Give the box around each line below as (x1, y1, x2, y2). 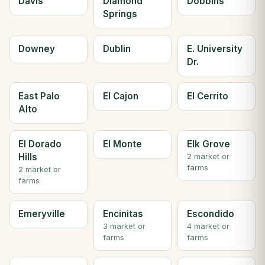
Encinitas (102, 208, 143, 220)
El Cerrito (186, 91, 228, 102)
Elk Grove (186, 138, 230, 150)
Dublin (102, 43, 131, 54)
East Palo (18, 91, 60, 102)
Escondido (186, 208, 234, 220)
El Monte (102, 138, 142, 150)
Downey (18, 43, 56, 54)
